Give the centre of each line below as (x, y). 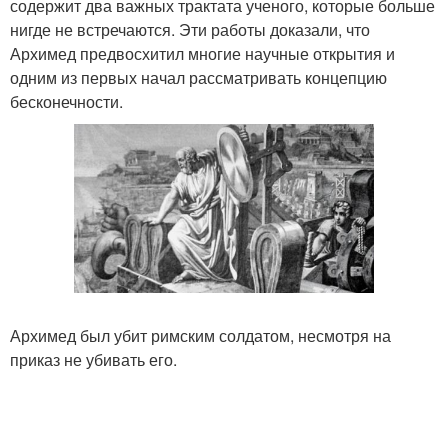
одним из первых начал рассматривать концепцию (198, 77)
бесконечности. (66, 101)
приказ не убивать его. (93, 359)
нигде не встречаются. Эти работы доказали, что (190, 29)
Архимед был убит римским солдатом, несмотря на (200, 335)
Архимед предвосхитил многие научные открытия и (202, 53)
